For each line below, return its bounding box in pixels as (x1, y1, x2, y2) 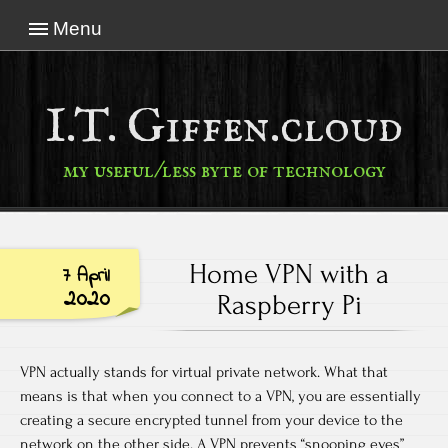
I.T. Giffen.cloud (45, 98, 403, 158)
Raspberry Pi (216, 289, 362, 321)
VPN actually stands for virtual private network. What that (20, 363, 388, 381)
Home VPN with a (189, 258, 389, 290)
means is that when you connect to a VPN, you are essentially (20, 387, 421, 405)
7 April (62, 262, 110, 290)
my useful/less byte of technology (62, 157, 386, 185)
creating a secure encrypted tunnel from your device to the (20, 411, 403, 429)
